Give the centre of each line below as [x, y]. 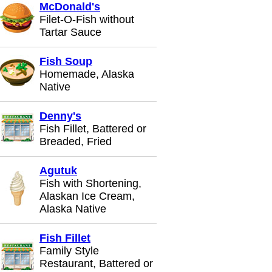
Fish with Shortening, [90, 183]
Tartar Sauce [70, 32]
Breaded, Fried [76, 141]
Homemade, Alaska [87, 74]
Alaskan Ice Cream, [87, 196]
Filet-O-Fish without [87, 19]
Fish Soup [66, 61]
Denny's [60, 116]
